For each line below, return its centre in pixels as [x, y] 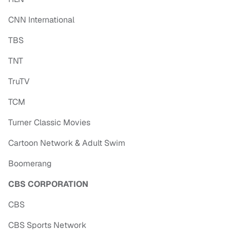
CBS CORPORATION [48, 184]
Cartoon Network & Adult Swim [67, 143]
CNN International [41, 20]
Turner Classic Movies [49, 123]
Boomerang [30, 164]
